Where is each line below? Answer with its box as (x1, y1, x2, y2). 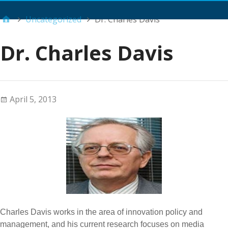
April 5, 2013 (10, 94, 56, 105)
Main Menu (104, 7, 142, 18)
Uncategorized (25, 14, 81, 25)
